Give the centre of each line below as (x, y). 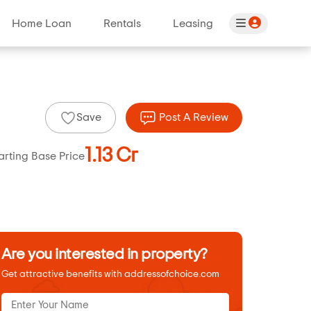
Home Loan (42, 23)
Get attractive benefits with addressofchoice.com (110, 275)
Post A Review (192, 118)
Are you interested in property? (104, 254)
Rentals (122, 23)
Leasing (193, 23)
